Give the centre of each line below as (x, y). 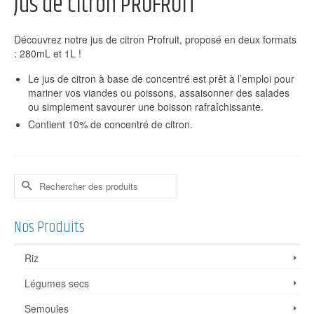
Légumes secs (57, 283)
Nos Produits (49, 227)
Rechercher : (45, 180)
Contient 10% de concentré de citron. (110, 124)
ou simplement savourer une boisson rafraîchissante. (146, 106)
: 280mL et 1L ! (48, 53)
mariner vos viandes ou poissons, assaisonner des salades (159, 92)
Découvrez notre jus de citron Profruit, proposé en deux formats (155, 39)
